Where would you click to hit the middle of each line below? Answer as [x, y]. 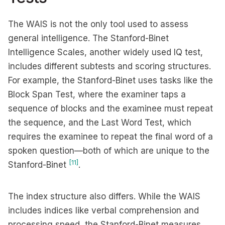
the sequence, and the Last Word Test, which [100, 123]
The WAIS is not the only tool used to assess [98, 24]
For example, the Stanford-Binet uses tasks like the [110, 80]
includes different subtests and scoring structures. [109, 66]
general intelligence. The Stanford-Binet [88, 38]
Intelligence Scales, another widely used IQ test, [105, 52]
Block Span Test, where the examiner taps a [97, 94]
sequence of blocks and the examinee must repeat [110, 108]
